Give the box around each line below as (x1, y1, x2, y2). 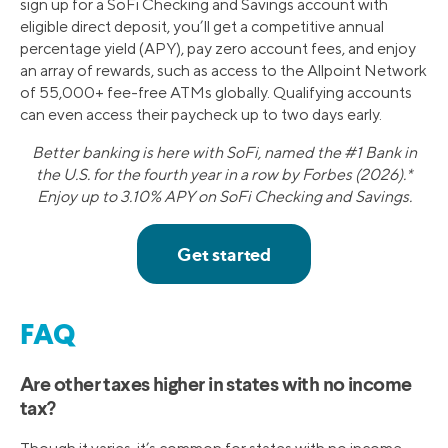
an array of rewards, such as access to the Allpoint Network (20, 61, 427, 81)
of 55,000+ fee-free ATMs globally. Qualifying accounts (20, 83, 412, 103)
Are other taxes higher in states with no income (20, 375, 412, 396)
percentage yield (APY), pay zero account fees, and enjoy (20, 39, 416, 59)
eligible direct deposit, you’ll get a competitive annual (20, 17, 384, 37)
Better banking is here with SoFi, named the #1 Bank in (31, 143, 417, 163)
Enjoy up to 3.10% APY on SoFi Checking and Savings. (36, 187, 412, 207)
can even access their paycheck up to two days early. (20, 105, 382, 125)
